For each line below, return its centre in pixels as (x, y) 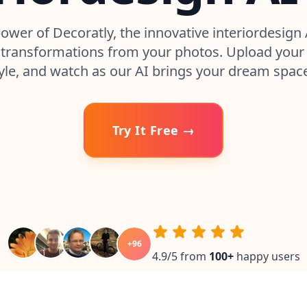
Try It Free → (153, 130)
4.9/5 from (179, 256)
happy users (267, 256)
